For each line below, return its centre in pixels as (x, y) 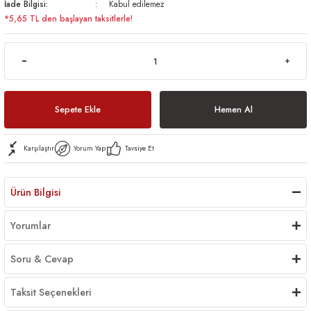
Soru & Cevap (42, 259)
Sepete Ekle (78, 109)
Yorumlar (31, 226)
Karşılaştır (39, 148)
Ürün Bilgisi (36, 192)
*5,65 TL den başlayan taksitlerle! (68, 18)
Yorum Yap (90, 148)
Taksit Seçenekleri (51, 292)
